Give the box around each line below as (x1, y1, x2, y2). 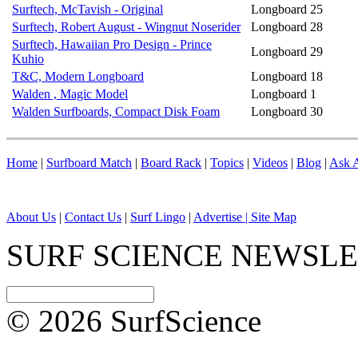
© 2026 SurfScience (6, 304, 261, 338)
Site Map (251, 210, 296, 224)
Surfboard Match (46, 156, 132, 169)
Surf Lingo (130, 210, 185, 224)
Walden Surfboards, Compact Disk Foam (12, 105, 220, 118)
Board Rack (141, 156, 201, 169)
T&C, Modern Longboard (12, 70, 144, 83)
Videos (253, 156, 288, 169)
